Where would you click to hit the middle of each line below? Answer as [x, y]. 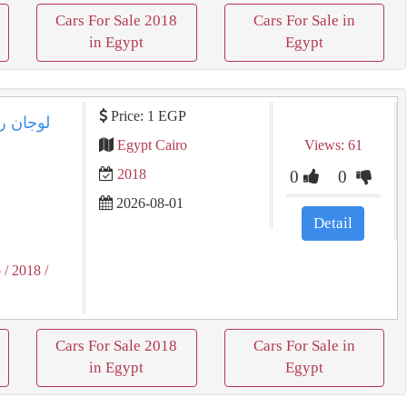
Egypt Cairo [152, 145]
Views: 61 [333, 145]
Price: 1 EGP [146, 116]
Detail [333, 223]
